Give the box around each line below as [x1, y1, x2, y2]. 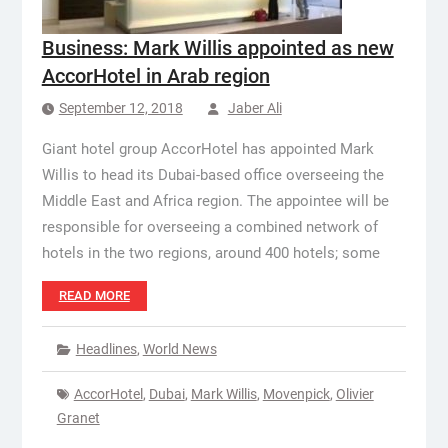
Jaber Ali [227, 100, 282, 116]
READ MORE [58, 288, 130, 303]
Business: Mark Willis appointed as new [41, 36, 394, 60]
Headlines [75, 341, 137, 357]
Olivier [335, 386, 374, 402]
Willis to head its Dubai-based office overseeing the [41, 166, 384, 184]
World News [142, 341, 217, 357]
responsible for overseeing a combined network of [41, 218, 378, 236]
